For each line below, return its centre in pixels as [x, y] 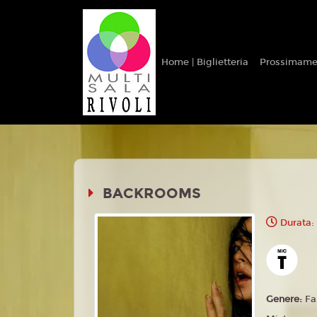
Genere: [286, 299]
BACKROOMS [150, 193]
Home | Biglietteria [205, 62]
